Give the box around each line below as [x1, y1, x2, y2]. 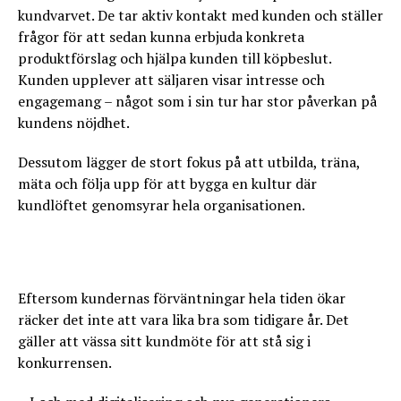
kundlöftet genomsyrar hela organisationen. [18, 195, 305, 215]
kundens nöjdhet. [18, 113, 130, 132]
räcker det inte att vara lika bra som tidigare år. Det [18, 310, 349, 329]
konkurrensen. [18, 353, 112, 372]
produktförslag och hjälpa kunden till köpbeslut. [18, 48, 331, 68]
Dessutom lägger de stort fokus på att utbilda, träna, [18, 152, 360, 172]
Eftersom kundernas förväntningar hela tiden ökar [18, 288, 346, 308]
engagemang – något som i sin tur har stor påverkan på [18, 91, 377, 111]
